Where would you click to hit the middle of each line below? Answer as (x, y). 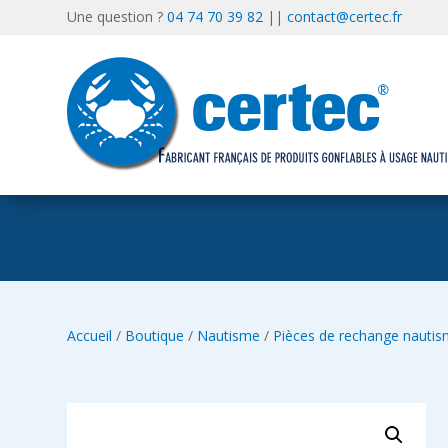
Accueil (90, 335)
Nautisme (229, 335)
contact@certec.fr (345, 16)
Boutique (155, 335)
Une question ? (117, 16)
